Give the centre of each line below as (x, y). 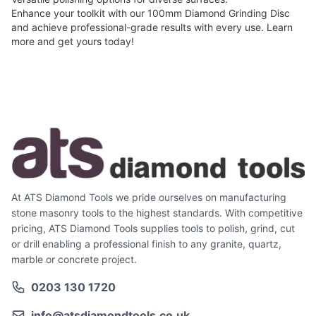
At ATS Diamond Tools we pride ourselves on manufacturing (149, 197)
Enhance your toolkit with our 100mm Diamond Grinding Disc (151, 13)
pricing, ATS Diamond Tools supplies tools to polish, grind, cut (153, 229)
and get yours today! (84, 42)
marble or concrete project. (74, 260)
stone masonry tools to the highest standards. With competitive (157, 213)
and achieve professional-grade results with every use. (139, 28)
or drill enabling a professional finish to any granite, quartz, (146, 244)
